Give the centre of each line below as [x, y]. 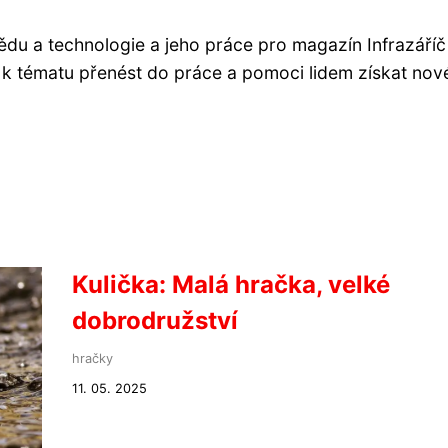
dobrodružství [154, 320]
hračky [92, 358]
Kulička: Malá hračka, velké [230, 284]
